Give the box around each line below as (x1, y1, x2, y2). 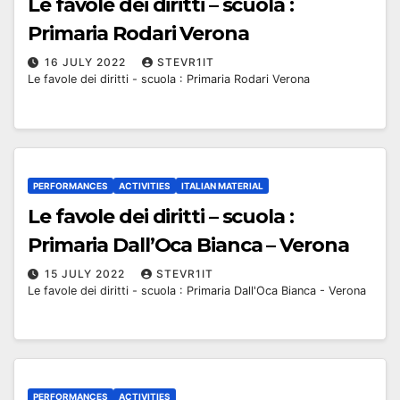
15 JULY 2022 (45, 266, 129, 280)
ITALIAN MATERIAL (181, 179, 263, 191)
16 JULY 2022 (45, 55, 129, 70)
